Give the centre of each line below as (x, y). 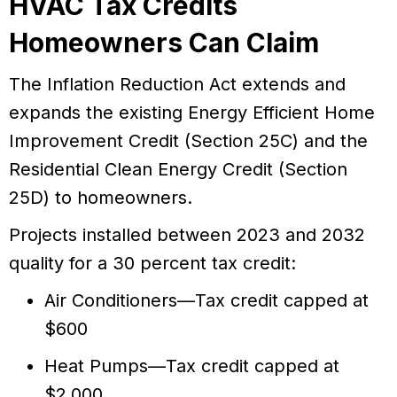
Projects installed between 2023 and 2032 (187, 235)
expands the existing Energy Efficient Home (192, 113)
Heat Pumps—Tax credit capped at (192, 366)
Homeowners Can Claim (164, 43)
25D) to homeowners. (101, 198)
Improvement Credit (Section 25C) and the (188, 141)
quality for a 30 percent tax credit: (152, 264)
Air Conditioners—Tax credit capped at (206, 301)
